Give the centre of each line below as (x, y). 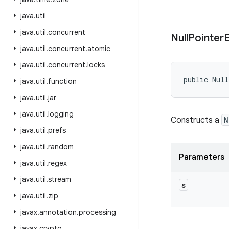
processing (97, 212)
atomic (99, 49)
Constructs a (196, 120)
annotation (58, 212)
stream (60, 179)
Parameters (202, 157)
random (61, 147)
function (62, 81)
